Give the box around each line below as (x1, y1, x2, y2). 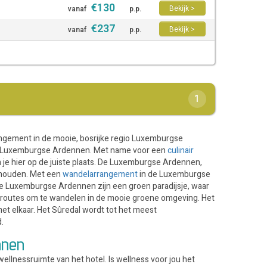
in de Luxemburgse (138, 168, 210, 181)
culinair (167, 144, 194, 157)
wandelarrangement (63, 168, 138, 181)
